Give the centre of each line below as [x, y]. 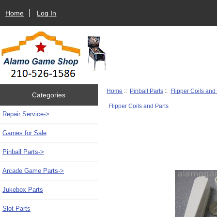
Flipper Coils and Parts [138, 106]
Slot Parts [16, 208]
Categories [49, 95]
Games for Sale [24, 133]
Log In [47, 13]
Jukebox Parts [23, 189]
